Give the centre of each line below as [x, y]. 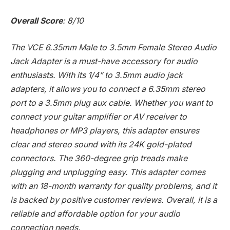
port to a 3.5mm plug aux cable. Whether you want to [112, 103]
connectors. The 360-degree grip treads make [99, 158]
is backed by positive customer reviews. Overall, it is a [114, 200]
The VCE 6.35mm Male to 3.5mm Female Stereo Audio [113, 47]
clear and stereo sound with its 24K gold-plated [101, 144]
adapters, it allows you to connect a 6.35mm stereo [108, 89]
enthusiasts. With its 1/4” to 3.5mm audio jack [97, 75]
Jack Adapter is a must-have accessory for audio [104, 61]
